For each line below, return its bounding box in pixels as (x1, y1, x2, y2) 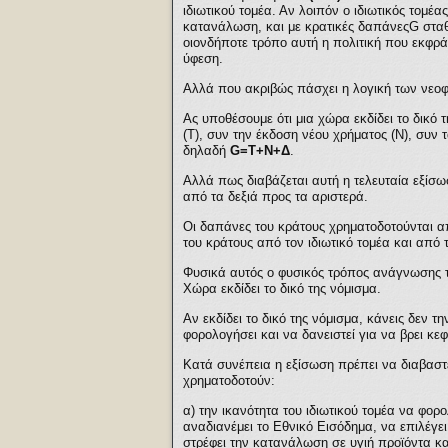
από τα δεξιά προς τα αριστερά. (183, 189, 368, 204)
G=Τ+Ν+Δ (230, 143, 290, 158)
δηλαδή (183, 143, 230, 158)
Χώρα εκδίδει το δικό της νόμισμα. (183, 281, 381, 296)
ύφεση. (183, 51, 223, 66)
